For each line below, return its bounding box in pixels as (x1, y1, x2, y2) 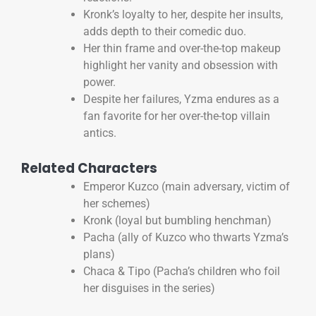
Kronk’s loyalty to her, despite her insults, (83, 8, 283, 22)
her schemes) (83, 197, 150, 211)
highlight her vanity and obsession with (83, 59, 278, 73)
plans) (83, 248, 115, 262)
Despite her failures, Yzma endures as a (83, 92, 279, 107)
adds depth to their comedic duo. (83, 25, 246, 39)
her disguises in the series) (83, 281, 215, 296)
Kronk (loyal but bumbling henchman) (83, 214, 272, 228)
